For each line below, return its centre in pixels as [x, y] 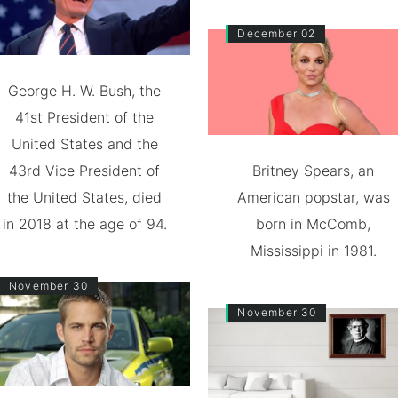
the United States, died [85, 197]
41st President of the [85, 117]
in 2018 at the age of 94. [84, 223]
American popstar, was [313, 197]
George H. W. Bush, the [85, 90]
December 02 [277, 33]
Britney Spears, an [314, 170]
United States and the [84, 143]
